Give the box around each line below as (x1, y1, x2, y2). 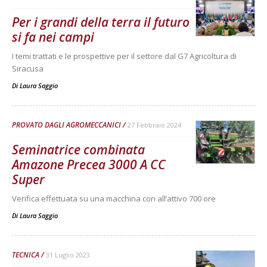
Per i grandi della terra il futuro (12, 14, 190, 30)
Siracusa (12, 63, 44, 74)
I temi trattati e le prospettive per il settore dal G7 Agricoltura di (12, 51, 237, 61)
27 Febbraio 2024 (128, 120, 181, 129)
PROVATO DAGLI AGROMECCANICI (12, 120, 121, 130)
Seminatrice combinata (12, 141, 145, 158)
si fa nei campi (12, 29, 94, 45)
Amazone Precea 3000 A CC (12, 156, 166, 173)
